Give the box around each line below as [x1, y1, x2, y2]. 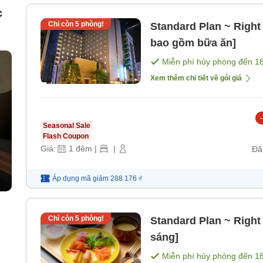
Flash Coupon [43, 132, 89, 141]
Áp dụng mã [52, 174, 91, 183]
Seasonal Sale [43, 122, 90, 130]
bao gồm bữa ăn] [150, 37, 236, 49]
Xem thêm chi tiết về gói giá [150, 74, 242, 83]
